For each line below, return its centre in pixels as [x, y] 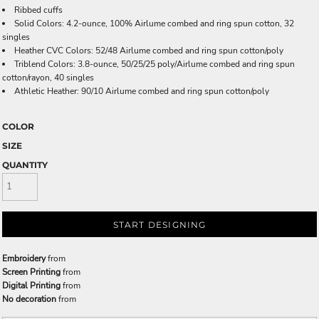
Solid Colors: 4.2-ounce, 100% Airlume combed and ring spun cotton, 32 [154, 23]
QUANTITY [25, 165]
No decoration [29, 299]
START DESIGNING [159, 225]
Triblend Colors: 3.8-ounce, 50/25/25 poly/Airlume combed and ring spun [155, 64]
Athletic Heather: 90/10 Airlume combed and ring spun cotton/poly [142, 91]
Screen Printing [31, 272]
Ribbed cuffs [38, 10]
